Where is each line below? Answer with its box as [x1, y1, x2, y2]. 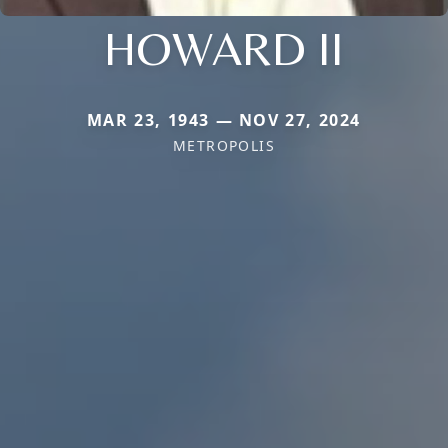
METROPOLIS [173, 135, 275, 155]
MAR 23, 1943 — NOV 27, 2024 [86, 108, 362, 131]
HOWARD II [104, 19, 344, 76]
